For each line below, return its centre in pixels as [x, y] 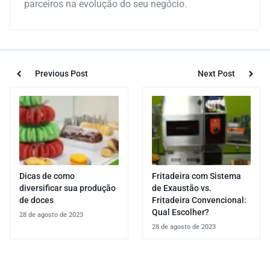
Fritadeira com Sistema [196, 176]
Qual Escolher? [180, 212]
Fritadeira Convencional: [199, 200]
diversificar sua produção [67, 188]
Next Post [216, 73]
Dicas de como [47, 176]
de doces [36, 200]
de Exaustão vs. [181, 188]
